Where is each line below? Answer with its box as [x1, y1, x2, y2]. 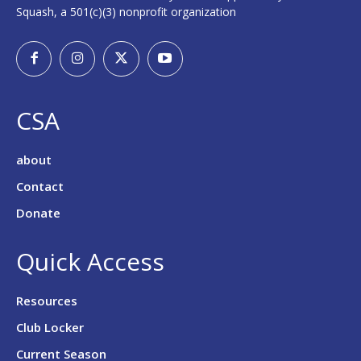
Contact [16, 178, 64, 195]
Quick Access [16, 245, 164, 279]
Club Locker [16, 319, 84, 336]
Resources [16, 293, 77, 309]
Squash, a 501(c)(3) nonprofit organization [16, 4, 236, 20]
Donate [16, 205, 60, 222]
